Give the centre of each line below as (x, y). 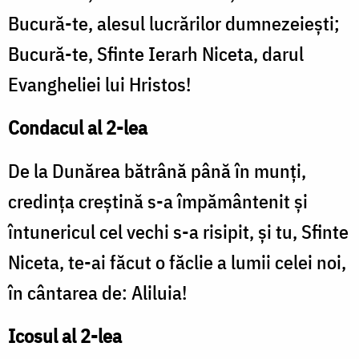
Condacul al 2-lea (78, 128)
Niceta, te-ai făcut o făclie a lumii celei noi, (177, 262)
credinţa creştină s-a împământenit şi (158, 202)
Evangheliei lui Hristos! (100, 85)
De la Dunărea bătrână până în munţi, (157, 171)
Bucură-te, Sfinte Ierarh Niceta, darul (156, 54)
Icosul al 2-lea (65, 336)
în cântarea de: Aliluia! (98, 293)
